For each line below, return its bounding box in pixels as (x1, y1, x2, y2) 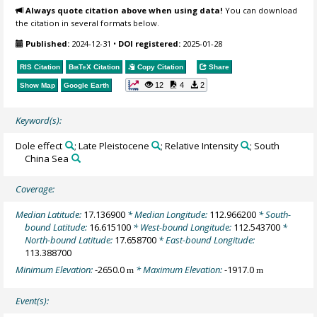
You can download (223, 5, 298, 16)
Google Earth (64, 81, 110, 90)
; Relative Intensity (160, 139, 238, 152)
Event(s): (16, 294, 50, 307)
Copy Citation (135, 63, 184, 71)
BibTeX (69, 63, 92, 71)
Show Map (20, 81, 56, 90)
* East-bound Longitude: (156, 233, 255, 246)
